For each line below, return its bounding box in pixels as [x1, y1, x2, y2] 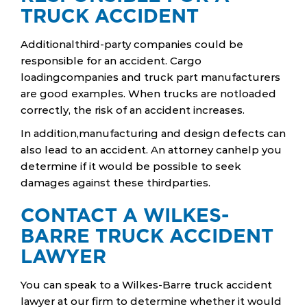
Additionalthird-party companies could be [21, 37, 243, 51]
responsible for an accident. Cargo [21, 53, 201, 67]
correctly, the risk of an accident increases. [21, 103, 245, 116]
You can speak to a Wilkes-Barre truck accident [21, 278, 272, 291]
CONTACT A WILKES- [21, 203, 229, 227]
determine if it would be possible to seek [21, 159, 241, 173]
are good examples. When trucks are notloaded [21, 86, 276, 100]
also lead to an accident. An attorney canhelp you [21, 143, 282, 156]
